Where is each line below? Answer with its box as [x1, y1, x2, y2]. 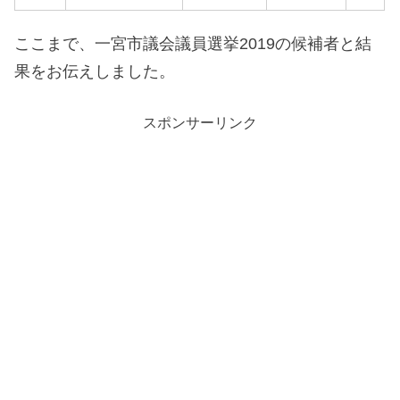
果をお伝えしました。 [14, 62, 176, 81]
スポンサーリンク [143, 114, 257, 131]
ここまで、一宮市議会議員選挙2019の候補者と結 [14, 35, 372, 54]
